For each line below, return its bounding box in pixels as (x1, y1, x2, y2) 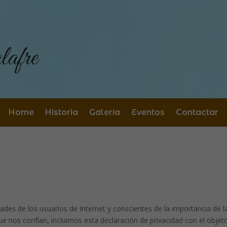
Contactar (176, 107, 218, 118)
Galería (89, 107, 120, 118)
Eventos (131, 107, 165, 118)
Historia (45, 107, 78, 118)
